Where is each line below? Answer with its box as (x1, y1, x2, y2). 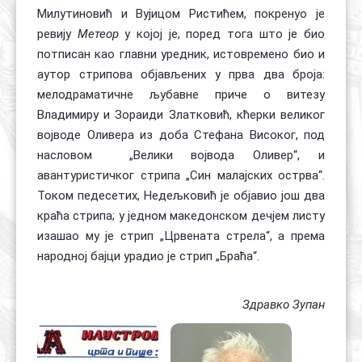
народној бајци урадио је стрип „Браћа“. (37, 249, 259, 263)
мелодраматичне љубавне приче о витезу (37, 87, 325, 102)
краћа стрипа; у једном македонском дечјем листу (37, 208, 325, 223)
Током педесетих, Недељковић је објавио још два (37, 188, 325, 203)
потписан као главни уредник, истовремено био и (37, 47, 325, 61)
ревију (37, 27, 78, 41)
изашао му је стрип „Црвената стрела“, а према (37, 229, 325, 243)
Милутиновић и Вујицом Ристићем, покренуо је (37, 6, 325, 21)
